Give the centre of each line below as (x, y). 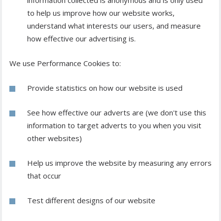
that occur (44, 176)
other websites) (55, 138)
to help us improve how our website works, (101, 13)
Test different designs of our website (91, 201)
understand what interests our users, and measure (114, 26)
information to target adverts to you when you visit (114, 126)
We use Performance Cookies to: (65, 63)
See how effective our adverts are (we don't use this (117, 113)
